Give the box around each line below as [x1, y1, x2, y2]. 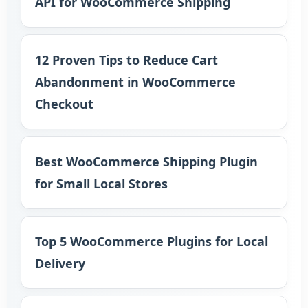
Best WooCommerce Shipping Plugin [35, 153, 258, 170]
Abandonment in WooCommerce [35, 74, 236, 90]
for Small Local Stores [35, 175, 168, 192]
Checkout [35, 96, 93, 112]
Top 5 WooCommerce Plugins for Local [35, 233, 268, 250]
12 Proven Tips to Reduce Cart [35, 52, 218, 68]
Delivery [35, 255, 85, 272]
